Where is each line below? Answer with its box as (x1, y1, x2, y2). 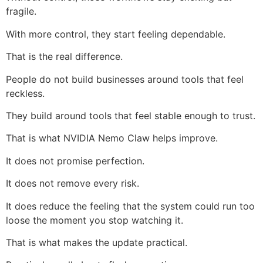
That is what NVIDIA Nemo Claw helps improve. (6, 132, 218, 144)
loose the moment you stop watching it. (6, 214, 183, 226)
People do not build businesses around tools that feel (6, 73, 244, 85)
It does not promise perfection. (6, 154, 144, 167)
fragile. (6, 5, 36, 18)
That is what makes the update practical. (6, 236, 187, 248)
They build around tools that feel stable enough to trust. (6, 109, 255, 122)
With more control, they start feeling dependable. (6, 28, 225, 40)
